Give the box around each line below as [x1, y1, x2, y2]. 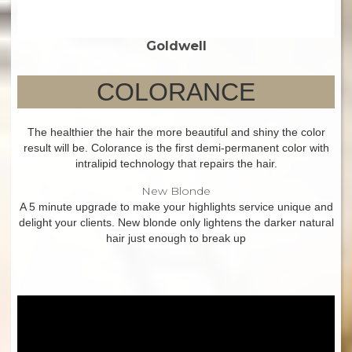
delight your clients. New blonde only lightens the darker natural [18, 216, 334, 229]
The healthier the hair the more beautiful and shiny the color [27, 126, 325, 139]
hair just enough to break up [106, 232, 246, 245]
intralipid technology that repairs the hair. [75, 157, 277, 170]
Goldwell [145, 38, 207, 54]
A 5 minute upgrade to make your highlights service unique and [19, 200, 333, 214]
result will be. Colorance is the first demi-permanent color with [23, 141, 329, 155]
